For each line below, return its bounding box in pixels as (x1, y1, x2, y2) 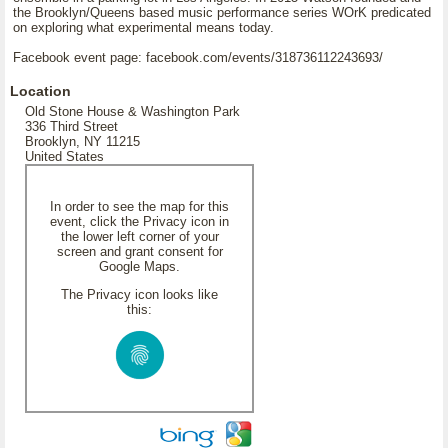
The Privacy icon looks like (61, 287, 218, 302)
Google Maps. (99, 259, 180, 274)
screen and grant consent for (56, 244, 223, 259)
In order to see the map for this (50, 199, 229, 214)
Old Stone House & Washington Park (25, 104, 240, 119)
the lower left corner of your (60, 229, 219, 244)
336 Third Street (25, 119, 118, 134)
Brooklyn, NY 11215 (25, 134, 140, 149)
